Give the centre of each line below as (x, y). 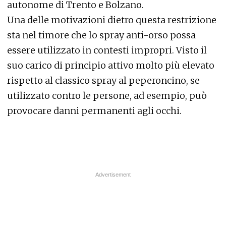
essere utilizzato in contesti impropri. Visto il (107, 50)
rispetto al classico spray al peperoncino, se (103, 80)
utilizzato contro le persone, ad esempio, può (107, 95)
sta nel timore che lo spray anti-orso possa (101, 35)
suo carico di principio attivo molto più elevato (111, 65)
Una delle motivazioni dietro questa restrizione (112, 20)
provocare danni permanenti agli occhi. (94, 110)
